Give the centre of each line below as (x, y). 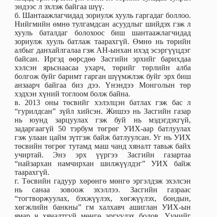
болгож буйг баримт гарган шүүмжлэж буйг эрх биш (103, 77)
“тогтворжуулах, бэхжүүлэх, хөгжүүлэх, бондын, (103, 199)
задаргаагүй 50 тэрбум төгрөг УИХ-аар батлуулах (103, 129)
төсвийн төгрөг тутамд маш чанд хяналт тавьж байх (103, 146)
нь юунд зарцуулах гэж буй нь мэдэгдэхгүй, (103, 120)
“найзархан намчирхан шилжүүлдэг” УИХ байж (103, 164)
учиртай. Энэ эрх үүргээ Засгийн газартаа (103, 155)
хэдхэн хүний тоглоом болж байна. (72, 94)
